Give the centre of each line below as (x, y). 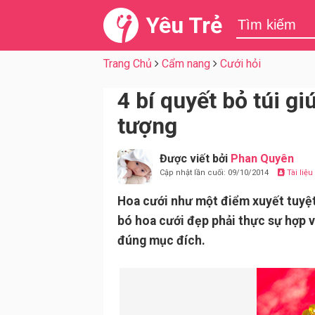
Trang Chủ (128, 64)
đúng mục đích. (161, 240)
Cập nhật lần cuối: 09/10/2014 (215, 173)
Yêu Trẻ (184, 25)
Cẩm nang (186, 64)
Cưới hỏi (240, 64)
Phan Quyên (262, 159)
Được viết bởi (195, 159)
